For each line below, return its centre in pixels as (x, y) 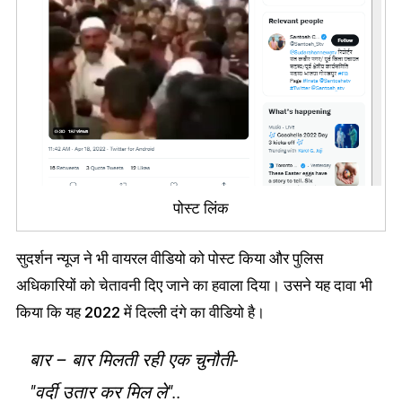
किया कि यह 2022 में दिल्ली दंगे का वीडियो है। (140, 313)
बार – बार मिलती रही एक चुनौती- (133, 360)
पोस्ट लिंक (201, 209)
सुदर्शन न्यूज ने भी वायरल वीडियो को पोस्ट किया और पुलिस (169, 259)
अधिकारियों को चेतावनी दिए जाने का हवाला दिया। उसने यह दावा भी (194, 286)
